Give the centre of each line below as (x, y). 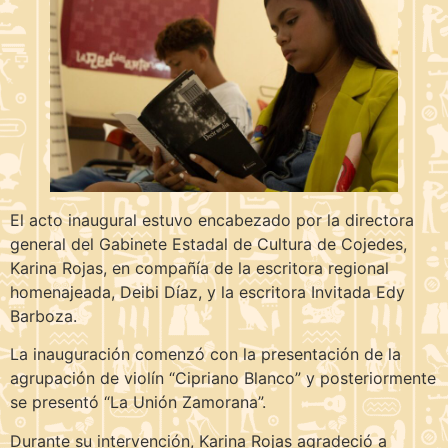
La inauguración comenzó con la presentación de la (205, 354)
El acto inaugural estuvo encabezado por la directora (212, 219)
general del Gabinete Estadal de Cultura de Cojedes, (208, 243)
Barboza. (43, 315)
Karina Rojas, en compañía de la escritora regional (199, 267)
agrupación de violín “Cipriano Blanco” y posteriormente (223, 378)
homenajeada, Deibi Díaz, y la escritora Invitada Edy (207, 291)
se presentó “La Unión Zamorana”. (138, 402)
